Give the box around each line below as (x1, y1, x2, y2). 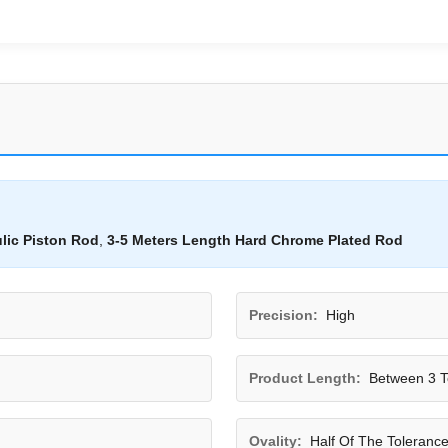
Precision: (249, 307, 318, 323)
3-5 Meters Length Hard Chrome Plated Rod (107, 232, 403, 248)
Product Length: (249, 370, 361, 386)
